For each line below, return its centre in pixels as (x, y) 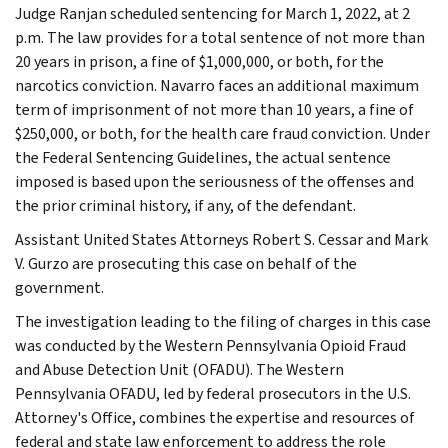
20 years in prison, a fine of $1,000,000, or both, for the (199, 61)
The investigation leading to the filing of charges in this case (223, 321)
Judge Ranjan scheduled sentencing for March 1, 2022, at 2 (212, 13)
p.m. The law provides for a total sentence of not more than (220, 37)
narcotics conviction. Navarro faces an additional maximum (217, 85)
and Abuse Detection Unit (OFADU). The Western (179, 369)
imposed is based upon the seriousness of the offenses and (214, 181)
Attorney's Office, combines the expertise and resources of (215, 417)
